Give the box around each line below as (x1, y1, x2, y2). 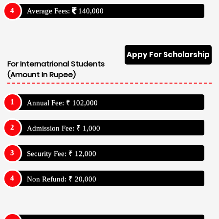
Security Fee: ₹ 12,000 (27, 150, 96, 158)
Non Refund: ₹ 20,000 (27, 175, 96, 183)
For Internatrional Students (7, 58, 105, 69)
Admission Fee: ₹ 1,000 (27, 124, 100, 132)
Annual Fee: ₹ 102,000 (27, 99, 98, 107)
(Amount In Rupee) (7, 69, 76, 80)
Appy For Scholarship (127, 49, 210, 60)
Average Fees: (27, 6, 72, 15)
